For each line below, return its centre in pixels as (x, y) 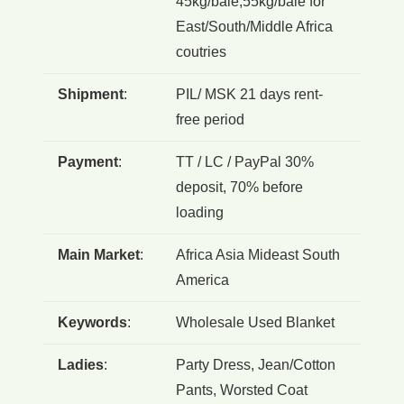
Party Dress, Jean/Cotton (256, 364)
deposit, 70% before (239, 187)
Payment (88, 161)
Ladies (81, 364)
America (202, 280)
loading (200, 212)
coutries (201, 51)
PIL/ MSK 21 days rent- (249, 94)
